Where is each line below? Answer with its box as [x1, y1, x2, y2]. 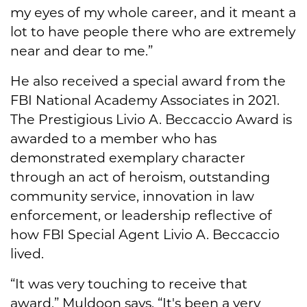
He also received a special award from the [10, 73, 286, 90]
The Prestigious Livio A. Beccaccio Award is [10, 111, 292, 128]
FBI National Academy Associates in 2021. [10, 92, 280, 109]
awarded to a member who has [10, 130, 217, 147]
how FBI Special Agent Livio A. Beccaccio [10, 226, 280, 243]
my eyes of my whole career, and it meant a [10, 4, 296, 21]
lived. [10, 245, 44, 262]
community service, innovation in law [10, 188, 254, 205]
